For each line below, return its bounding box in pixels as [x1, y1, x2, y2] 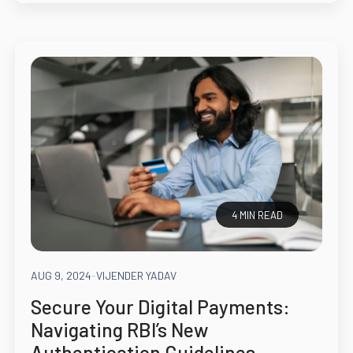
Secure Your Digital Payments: [30, 295, 290, 319]
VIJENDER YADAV [95, 269, 176, 283]
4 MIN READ [232, 208, 284, 221]
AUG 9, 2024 [30, 269, 91, 283]
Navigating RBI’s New [30, 318, 208, 342]
